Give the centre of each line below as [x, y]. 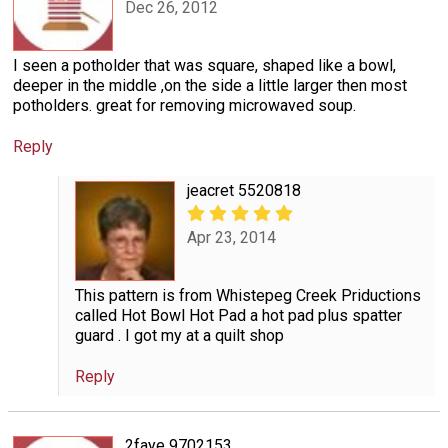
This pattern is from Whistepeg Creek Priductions [247, 296]
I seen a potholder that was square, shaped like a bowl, [204, 66]
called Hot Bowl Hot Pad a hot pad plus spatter [238, 316]
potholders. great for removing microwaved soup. [184, 106]
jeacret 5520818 [243, 191]
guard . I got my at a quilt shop [179, 336]
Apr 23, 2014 [231, 237]
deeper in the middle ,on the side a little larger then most [210, 86]
